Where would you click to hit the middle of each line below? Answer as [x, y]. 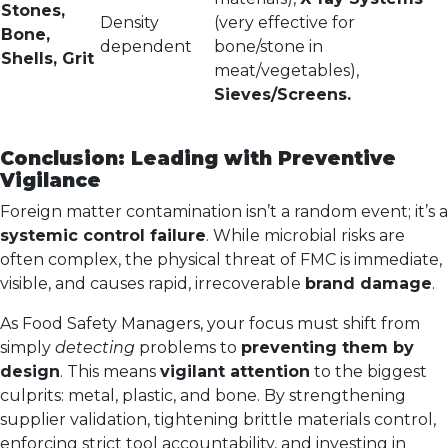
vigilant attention [235, 371]
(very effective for [284, 22]
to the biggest [368, 371]
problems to [188, 347]
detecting [95, 347]
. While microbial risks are [305, 235]
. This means [110, 371]
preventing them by [327, 347]
